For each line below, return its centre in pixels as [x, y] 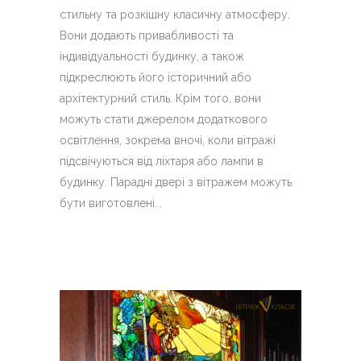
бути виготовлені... [111, 203]
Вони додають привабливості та [147, 36]
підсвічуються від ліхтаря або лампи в [162, 162]
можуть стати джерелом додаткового [164, 120]
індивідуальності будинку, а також [152, 57]
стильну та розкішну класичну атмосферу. [175, 15]
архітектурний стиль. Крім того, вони [160, 99]
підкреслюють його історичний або [156, 78]
